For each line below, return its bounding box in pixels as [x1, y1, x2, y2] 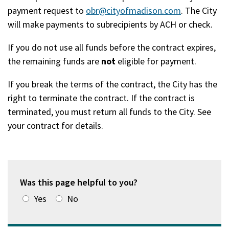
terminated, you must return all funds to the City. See [8, 106, 211, 118]
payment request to [8, 5, 86, 16]
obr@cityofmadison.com [86, 5, 181, 16]
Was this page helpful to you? [20, 176, 140, 188]
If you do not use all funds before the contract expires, [8, 41, 216, 53]
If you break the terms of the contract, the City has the [8, 78, 217, 90]
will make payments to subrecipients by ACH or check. [8, 18, 213, 30]
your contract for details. [8, 120, 103, 131]
